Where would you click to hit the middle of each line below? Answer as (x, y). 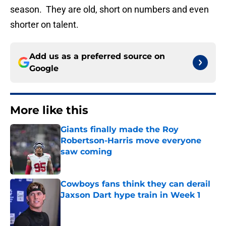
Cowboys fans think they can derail (135, 184)
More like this (49, 110)
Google (44, 69)
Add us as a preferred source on (97, 56)
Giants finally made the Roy (120, 130)
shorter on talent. (44, 25)
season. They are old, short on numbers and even (109, 10)
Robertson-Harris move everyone (131, 141)
